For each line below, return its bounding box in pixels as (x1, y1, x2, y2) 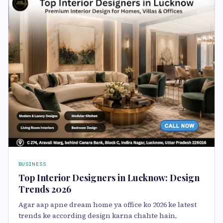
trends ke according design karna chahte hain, (18, 211, 177, 221)
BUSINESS (18, 161, 46, 168)
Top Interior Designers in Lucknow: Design (18, 172, 200, 184)
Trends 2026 (18, 183, 71, 196)
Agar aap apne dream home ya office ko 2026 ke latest (18, 200, 197, 210)
